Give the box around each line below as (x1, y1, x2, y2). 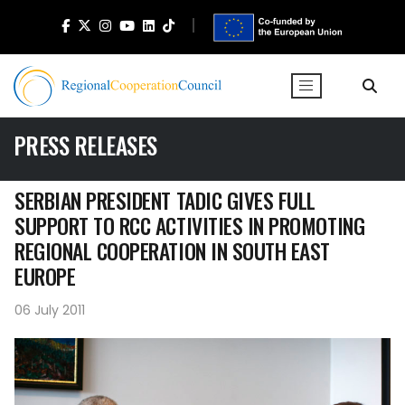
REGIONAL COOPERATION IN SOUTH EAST (14, 235, 331, 267)
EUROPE (14, 260, 76, 292)
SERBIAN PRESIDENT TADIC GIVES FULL (14, 184, 316, 216)
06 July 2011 (14, 301, 85, 319)
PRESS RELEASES (14, 128, 157, 162)
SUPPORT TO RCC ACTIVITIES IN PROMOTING (14, 210, 365, 241)
